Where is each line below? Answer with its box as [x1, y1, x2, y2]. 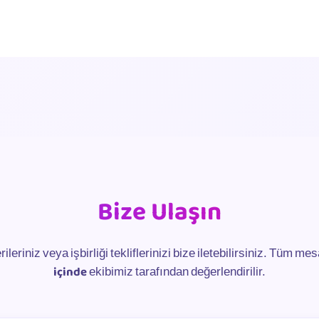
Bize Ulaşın [98, 192, 221, 232]
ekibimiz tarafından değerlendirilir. [87, 263, 266, 282]
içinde [53, 263, 87, 282]
